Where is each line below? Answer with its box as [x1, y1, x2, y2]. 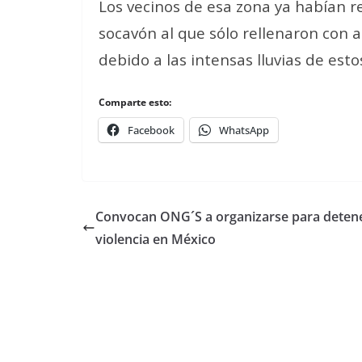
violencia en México [95, 230, 216, 248]
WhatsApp [219, 123, 269, 137]
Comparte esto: [99, 95, 171, 109]
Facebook [128, 123, 175, 137]
